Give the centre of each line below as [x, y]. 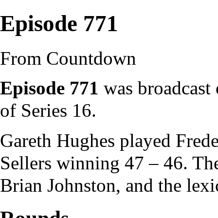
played [145, 140]
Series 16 [56, 110]
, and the [151, 185]
